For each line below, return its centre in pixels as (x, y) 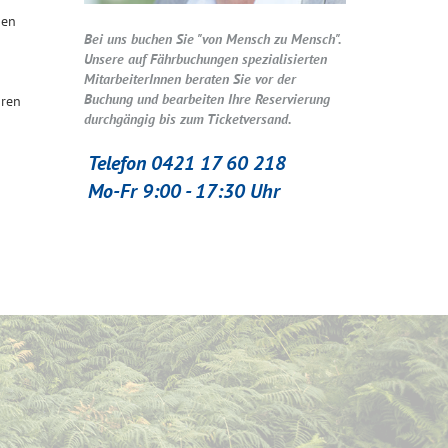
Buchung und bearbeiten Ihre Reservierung (206, 98)
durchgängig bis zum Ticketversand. (187, 118)
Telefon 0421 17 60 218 (186, 162)
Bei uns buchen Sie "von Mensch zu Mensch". (212, 38)
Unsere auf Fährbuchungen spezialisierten (205, 58)
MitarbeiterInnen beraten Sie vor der (189, 78)
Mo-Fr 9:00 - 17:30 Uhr (183, 190)
